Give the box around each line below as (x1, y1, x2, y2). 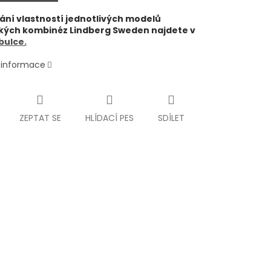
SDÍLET (157, 112, 184, 125)
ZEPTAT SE (19, 112, 61, 125)
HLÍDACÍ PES (85, 112, 134, 125)
